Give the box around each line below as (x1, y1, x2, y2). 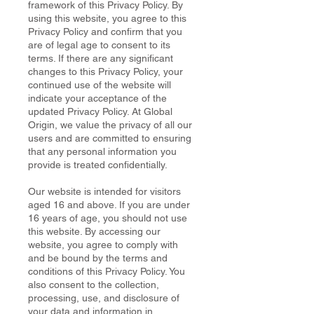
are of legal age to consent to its (28, 39, 170, 50)
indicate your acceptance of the (28, 93, 167, 104)
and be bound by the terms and (28, 252, 168, 264)
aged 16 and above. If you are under (28, 199, 190, 210)
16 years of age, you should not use (28, 212, 187, 224)
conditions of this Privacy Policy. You (28, 266, 185, 277)
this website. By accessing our (28, 226, 161, 237)
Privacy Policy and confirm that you (28, 26, 182, 37)
